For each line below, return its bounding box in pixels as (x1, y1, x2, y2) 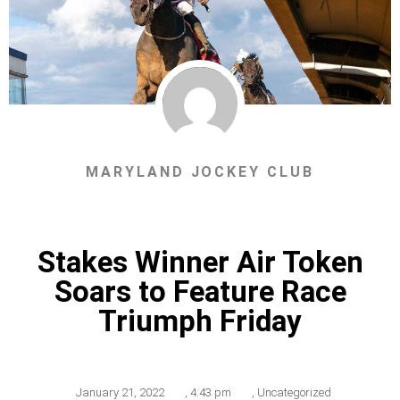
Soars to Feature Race (54, 274, 346, 310)
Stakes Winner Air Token (37, 245, 363, 280)
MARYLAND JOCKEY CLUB (86, 163, 314, 181)
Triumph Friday (98, 304, 302, 339)
